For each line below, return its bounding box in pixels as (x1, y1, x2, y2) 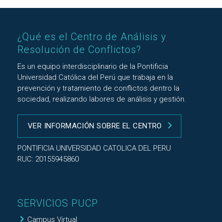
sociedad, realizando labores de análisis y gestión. (17, 95, 186, 104)
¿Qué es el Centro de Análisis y (17, 31, 166, 43)
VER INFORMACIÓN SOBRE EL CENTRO (28, 121, 162, 130)
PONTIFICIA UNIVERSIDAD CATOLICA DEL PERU (17, 144, 171, 153)
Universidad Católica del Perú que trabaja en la (17, 73, 173, 82)
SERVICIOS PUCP (17, 197, 98, 209)
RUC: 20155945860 (17, 155, 79, 164)
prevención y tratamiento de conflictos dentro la (17, 84, 179, 93)
